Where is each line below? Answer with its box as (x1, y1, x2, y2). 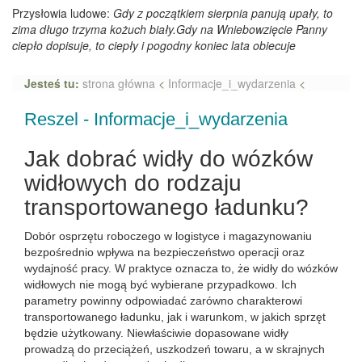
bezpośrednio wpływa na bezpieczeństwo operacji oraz (24, 246, 305, 259)
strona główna (82, 75, 158, 91)
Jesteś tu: (24, 75, 82, 91)
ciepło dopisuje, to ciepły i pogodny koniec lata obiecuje (12, 37, 296, 53)
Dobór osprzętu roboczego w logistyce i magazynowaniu (24, 229, 312, 242)
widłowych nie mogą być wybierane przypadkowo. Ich (24, 278, 297, 291)
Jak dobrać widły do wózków (24, 146, 313, 171)
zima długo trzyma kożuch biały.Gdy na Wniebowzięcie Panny (12, 21, 327, 37)
